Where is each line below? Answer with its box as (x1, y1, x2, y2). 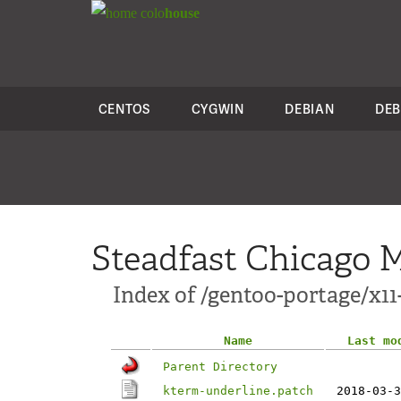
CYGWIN (191, 100, 244, 117)
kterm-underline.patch (163, 384, 313, 397)
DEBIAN (285, 100, 335, 117)
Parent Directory (163, 360, 277, 373)
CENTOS (98, 100, 150, 117)
